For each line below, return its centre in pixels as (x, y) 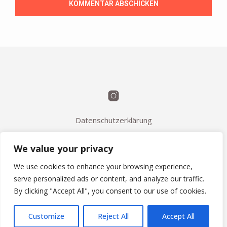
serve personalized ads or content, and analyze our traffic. (109, 179)
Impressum (113, 181)
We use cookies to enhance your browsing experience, (103, 166)
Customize (46, 216)
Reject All (113, 216)
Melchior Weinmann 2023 (113, 204)
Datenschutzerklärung (113, 120)
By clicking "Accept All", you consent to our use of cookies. (110, 191)
